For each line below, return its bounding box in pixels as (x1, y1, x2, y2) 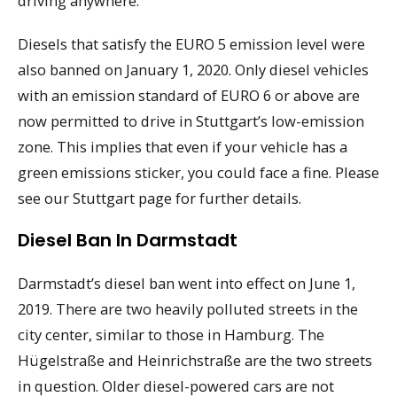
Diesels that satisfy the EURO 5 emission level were (18, 33, 365, 54)
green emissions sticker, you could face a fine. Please (18, 161, 379, 183)
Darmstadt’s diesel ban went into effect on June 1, (18, 273, 355, 294)
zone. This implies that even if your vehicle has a (18, 136, 347, 157)
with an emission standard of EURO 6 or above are (18, 84, 360, 105)
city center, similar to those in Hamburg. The (18, 324, 324, 346)
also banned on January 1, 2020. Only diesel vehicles (18, 58, 369, 80)
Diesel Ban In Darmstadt (18, 228, 237, 253)
